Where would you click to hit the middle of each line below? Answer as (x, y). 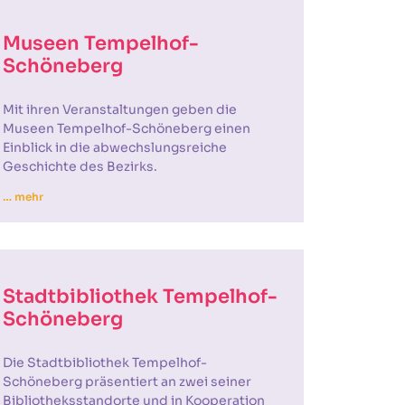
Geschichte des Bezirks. (80, 166)
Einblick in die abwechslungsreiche (114, 147)
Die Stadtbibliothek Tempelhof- (104, 363)
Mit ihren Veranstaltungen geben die (119, 109)
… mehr (23, 197)
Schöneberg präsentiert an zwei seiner (127, 381)
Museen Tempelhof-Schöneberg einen (126, 128)
